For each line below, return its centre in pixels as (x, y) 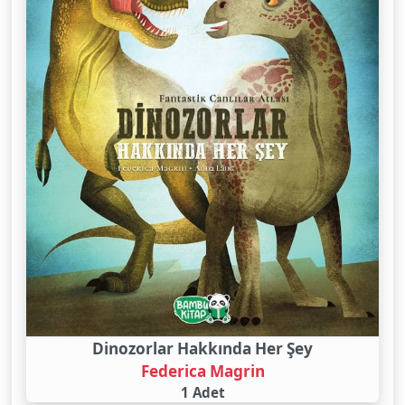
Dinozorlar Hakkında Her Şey (202, 348)
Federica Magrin (202, 371)
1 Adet (202, 392)
